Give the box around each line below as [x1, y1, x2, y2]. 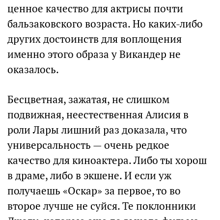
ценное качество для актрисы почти [7, 2, 183, 16]
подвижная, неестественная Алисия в [7, 108, 189, 122]
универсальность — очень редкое [7, 138, 169, 152]
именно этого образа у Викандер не [7, 48, 181, 61]
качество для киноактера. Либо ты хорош [7, 154, 207, 167]
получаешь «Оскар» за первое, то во [7, 184, 181, 198]
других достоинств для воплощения [7, 32, 182, 46]
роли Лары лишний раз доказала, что [7, 123, 187, 137]
